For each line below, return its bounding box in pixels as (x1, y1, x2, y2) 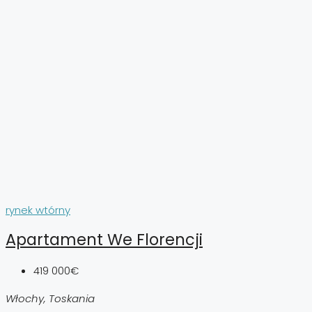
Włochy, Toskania (6, 291, 95, 306)
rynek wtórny (6, 202, 70, 217)
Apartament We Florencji (6, 228, 203, 251)
